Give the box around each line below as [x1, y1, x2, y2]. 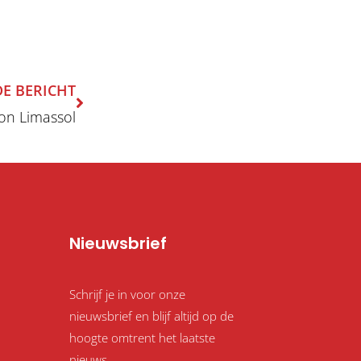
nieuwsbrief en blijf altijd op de [68, 307, 234, 324]
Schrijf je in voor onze [68, 285, 185, 302]
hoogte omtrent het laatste [68, 329, 215, 346]
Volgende [75, 48, 144, 70]
